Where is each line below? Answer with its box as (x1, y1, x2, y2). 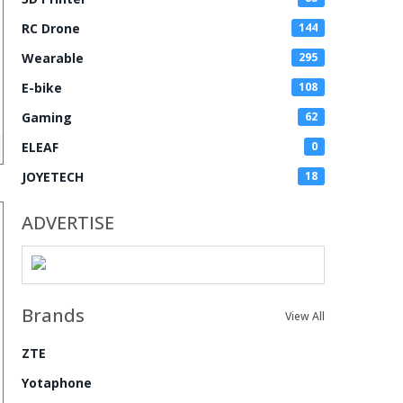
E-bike (22, 79, 62, 96)
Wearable (22, 49, 84, 67)
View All (285, 309, 325, 324)
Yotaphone (22, 374, 92, 391)
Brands (22, 303, 85, 327)
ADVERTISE (22, 210, 114, 235)
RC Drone (22, 20, 80, 37)
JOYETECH (22, 168, 84, 185)
